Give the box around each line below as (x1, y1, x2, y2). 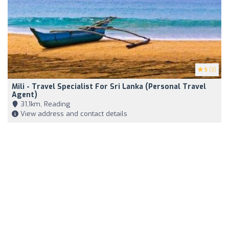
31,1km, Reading (18, 100, 70, 109)
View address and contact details (18, 109, 127, 119)
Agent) (12, 90, 37, 100)
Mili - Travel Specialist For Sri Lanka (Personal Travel (12, 82, 206, 92)
